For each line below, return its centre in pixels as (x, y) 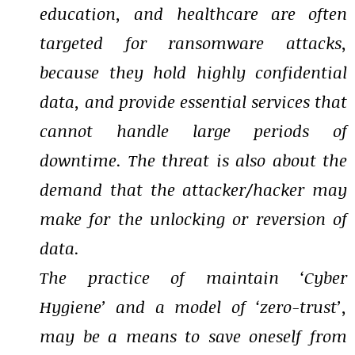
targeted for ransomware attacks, (193, 43)
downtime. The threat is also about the (193, 160)
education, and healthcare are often (193, 13)
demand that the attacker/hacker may (193, 189)
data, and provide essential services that (193, 101)
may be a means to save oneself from (193, 336)
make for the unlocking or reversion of (193, 219)
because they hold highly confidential (193, 72)
